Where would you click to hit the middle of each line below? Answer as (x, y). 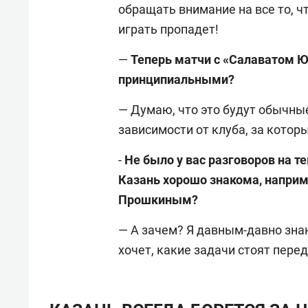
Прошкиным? (158, 199)
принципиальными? (176, 79)
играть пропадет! (168, 29)
